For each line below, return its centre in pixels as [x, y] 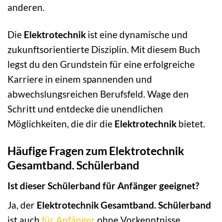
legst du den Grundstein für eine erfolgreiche [101, 64]
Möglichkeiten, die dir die [61, 124]
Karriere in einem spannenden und [80, 79]
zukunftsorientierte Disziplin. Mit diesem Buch [104, 50]
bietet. [191, 124]
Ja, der [22, 205]
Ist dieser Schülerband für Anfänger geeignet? [103, 185]
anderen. [26, 7]
